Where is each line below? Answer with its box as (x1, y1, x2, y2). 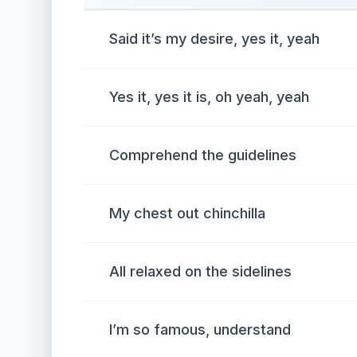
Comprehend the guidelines (109, 147, 296, 163)
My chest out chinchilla (109, 205, 265, 222)
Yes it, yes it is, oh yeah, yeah (109, 88, 309, 105)
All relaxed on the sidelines (109, 263, 292, 280)
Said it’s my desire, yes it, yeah (109, 30, 320, 47)
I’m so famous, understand (109, 321, 291, 338)
